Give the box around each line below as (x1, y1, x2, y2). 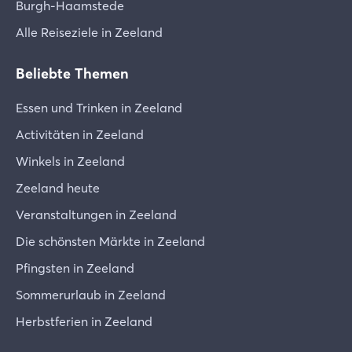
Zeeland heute (16, 180, 100, 196)
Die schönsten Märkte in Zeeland (16, 233, 205, 249)
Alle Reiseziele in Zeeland (16, 24, 163, 40)
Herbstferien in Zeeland (16, 313, 152, 329)
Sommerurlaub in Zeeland (16, 287, 166, 302)
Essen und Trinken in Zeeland (16, 100, 182, 115)
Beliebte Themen (16, 64, 129, 82)
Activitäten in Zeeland (16, 126, 144, 142)
